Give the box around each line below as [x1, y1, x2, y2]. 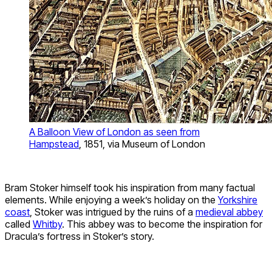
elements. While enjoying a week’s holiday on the [5, 193, 218, 206]
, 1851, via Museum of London [79, 137, 205, 150]
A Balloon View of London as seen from [29, 125, 200, 138]
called [5, 217, 33, 230]
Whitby [33, 217, 62, 230]
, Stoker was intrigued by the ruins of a [30, 205, 195, 218]
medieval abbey [195, 205, 263, 218]
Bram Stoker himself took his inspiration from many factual [5, 181, 255, 194]
